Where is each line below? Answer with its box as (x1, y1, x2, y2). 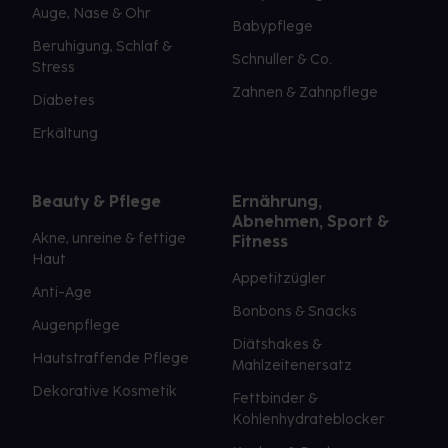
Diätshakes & (232, 336, 322, 354)
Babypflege (232, 18, 313, 36)
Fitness (232, 232, 288, 252)
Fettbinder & (232, 390, 318, 408)
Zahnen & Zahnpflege (232, 84, 378, 102)
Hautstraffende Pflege (32, 350, 189, 368)
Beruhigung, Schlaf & (32, 38, 172, 56)
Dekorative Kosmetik (32, 383, 177, 401)
